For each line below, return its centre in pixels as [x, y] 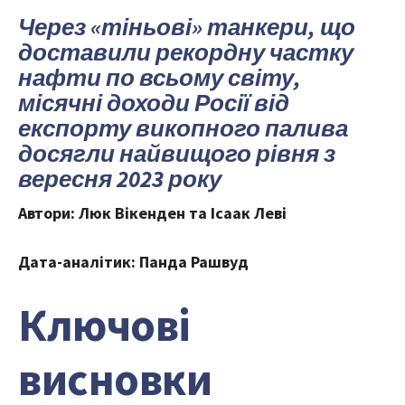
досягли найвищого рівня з [177, 153]
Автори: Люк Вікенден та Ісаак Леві [152, 212]
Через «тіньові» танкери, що [187, 26]
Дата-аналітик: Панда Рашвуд [133, 261]
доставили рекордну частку [186, 52]
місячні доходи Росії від [154, 102]
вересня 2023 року [122, 178]
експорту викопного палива [183, 127]
